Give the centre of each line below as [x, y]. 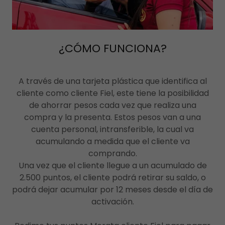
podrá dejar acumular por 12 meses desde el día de [113, 189]
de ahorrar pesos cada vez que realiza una [113, 105]
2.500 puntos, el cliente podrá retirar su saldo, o [113, 177]
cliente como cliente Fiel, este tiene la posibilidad [113, 93]
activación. [113, 201]
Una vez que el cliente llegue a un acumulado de [113, 165]
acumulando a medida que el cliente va [113, 141]
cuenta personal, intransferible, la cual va [113, 129]
